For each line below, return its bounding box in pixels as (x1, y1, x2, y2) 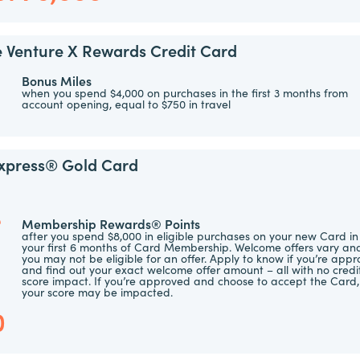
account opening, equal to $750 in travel (22, 95, 231, 112)
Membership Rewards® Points (21, 214, 200, 232)
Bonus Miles (22, 71, 92, 89)
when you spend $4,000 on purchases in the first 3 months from (22, 84, 349, 100)
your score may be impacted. (21, 283, 173, 300)
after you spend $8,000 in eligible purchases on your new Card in (21, 227, 358, 243)
